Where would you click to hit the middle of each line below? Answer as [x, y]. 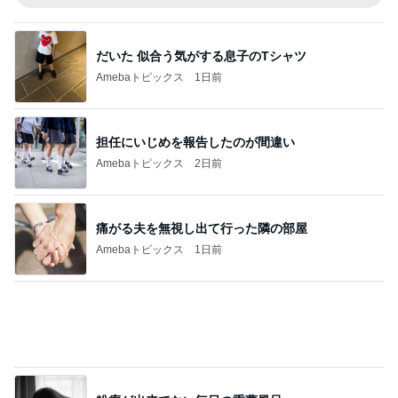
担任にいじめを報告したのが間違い [195, 56]
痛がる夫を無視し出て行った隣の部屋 [202, 142]
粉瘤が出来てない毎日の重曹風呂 [189, 314]
